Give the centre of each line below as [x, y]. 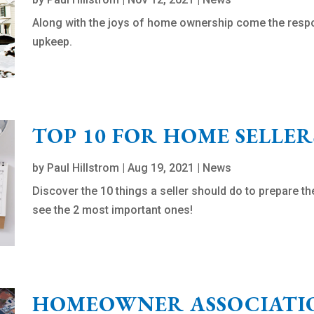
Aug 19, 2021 [161, 168]
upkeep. [54, 42]
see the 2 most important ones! [113, 210]
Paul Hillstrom [83, 168]
